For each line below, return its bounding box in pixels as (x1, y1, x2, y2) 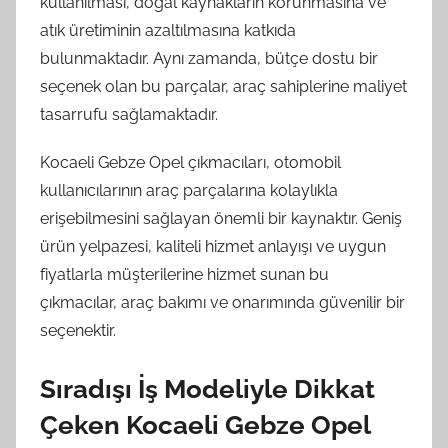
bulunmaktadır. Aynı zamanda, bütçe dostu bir (40, 48, 378, 68)
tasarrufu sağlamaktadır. (40, 104, 218, 124)
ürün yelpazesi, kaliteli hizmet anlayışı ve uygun (40, 236, 386, 256)
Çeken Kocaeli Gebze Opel (40, 409, 370, 440)
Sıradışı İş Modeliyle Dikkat (40, 373, 375, 404)
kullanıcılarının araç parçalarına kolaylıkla (40, 180, 338, 200)
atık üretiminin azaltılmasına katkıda (40, 20, 296, 40)
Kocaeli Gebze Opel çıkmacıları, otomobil (40, 152, 341, 172)
